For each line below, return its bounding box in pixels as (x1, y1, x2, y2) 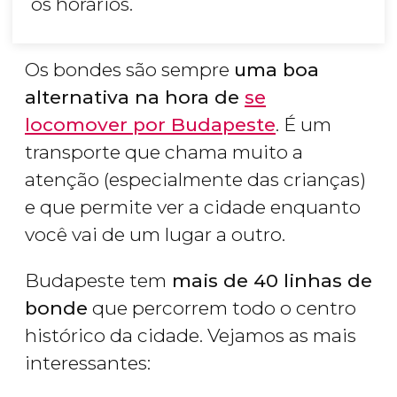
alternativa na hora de (25, 86, 245, 109)
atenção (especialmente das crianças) (25, 168, 366, 191)
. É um (276, 113, 331, 136)
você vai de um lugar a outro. (25, 223, 285, 246)
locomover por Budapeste (25, 113, 276, 136)
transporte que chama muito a (25, 141, 303, 164)
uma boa (234, 58, 319, 82)
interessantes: (25, 352, 151, 375)
